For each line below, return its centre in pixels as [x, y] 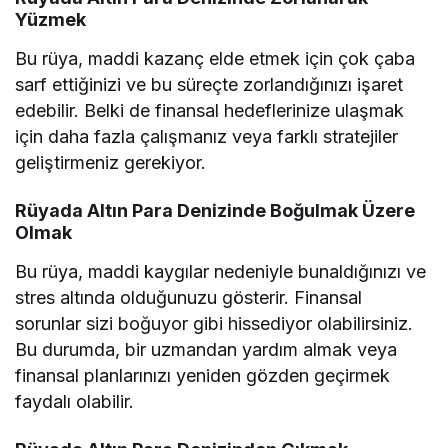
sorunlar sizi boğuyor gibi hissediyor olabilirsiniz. [214, 323]
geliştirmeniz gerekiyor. [111, 162]
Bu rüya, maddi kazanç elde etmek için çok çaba [215, 58]
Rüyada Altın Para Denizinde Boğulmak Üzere [215, 210]
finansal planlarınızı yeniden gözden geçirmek [203, 375]
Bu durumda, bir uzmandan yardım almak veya [206, 349]
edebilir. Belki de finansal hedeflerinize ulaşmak [210, 110]
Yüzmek [50, 19]
